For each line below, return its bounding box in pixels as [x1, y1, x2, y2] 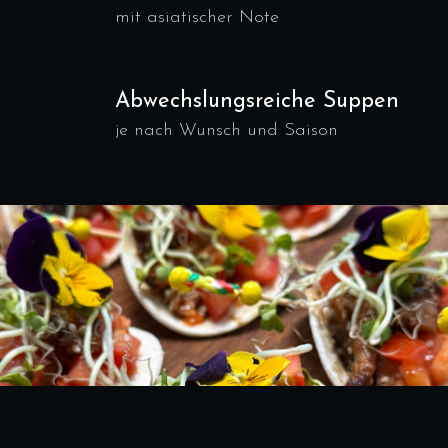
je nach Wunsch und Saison [115, 121, 338, 140]
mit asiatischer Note [115, 8, 279, 27]
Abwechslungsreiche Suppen [115, 90, 399, 113]
